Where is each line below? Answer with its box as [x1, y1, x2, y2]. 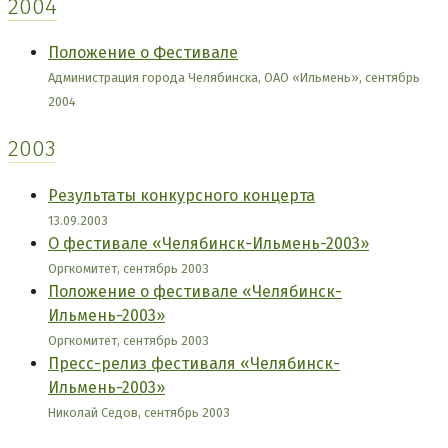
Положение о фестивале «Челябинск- [48, 281, 342, 301]
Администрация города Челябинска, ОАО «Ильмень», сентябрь [48, 70, 420, 86]
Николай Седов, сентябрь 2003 [48, 404, 230, 420]
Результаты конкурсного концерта [48, 185, 315, 205]
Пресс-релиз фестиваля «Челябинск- [48, 353, 340, 373]
